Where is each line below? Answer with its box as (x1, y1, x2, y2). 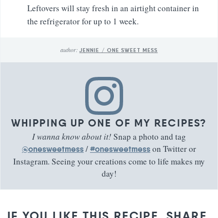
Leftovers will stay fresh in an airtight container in (27, 2, 199, 14)
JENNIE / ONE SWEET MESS (79, 46, 158, 54)
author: (60, 45, 79, 54)
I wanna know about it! (32, 131, 111, 143)
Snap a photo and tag (111, 131, 186, 143)
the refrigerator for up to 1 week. (27, 15, 139, 27)
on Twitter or (150, 143, 196, 155)
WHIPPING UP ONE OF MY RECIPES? (11, 117, 207, 130)
